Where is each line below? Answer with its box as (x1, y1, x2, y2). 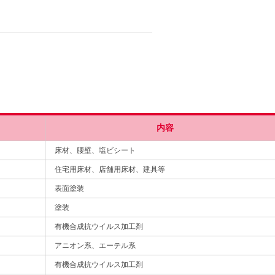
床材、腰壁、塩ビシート (55, 146, 136, 155)
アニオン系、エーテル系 (55, 241, 136, 250)
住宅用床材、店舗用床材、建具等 (55, 165, 165, 174)
